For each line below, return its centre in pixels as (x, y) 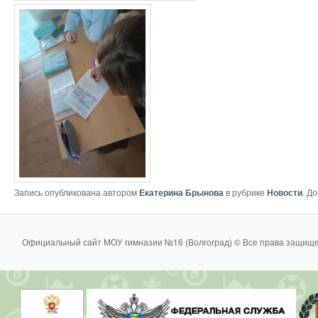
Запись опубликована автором (77, 192)
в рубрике (245, 192)
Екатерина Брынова (181, 192)
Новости (285, 192)
